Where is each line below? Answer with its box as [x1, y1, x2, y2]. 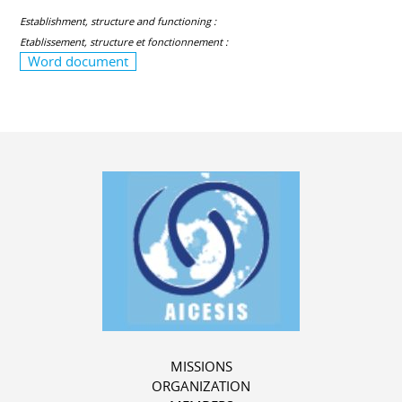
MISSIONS [170, 357, 232, 375]
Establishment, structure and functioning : [20, 14, 217, 29]
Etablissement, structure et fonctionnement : [20, 35, 229, 49]
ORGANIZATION [152, 377, 250, 395]
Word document [28, 53, 129, 71]
